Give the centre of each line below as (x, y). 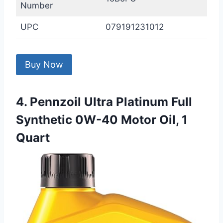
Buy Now (44, 65)
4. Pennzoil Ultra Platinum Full (104, 102)
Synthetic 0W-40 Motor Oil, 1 (102, 120)
